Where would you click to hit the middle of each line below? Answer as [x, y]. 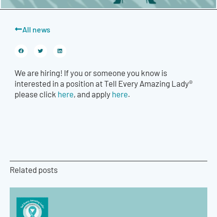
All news [36, 29]
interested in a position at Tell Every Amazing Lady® [104, 83]
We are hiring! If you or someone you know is [91, 72]
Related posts [34, 169]
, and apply [93, 94]
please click [36, 94]
